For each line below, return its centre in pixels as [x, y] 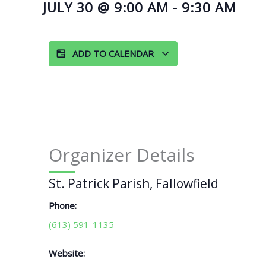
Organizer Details [122, 155]
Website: [67, 253]
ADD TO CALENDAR [114, 53]
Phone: [63, 205]
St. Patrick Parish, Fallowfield [134, 183]
